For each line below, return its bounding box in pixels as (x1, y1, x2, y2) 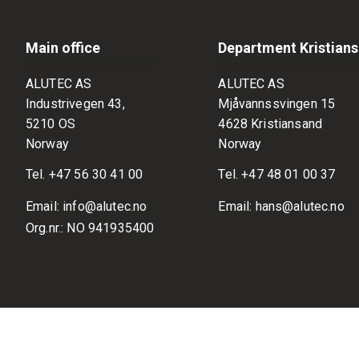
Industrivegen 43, (26, 95, 125, 111)
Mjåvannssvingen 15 (218, 95, 336, 111)
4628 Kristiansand (218, 115, 323, 131)
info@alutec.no (63, 198, 147, 214)
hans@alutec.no (255, 198, 345, 214)
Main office (26, 39, 100, 57)
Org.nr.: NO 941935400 (26, 220, 155, 236)
